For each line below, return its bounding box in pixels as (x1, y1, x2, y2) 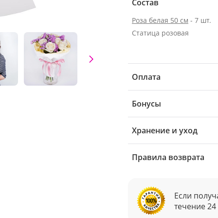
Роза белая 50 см (132, 16, 188, 25)
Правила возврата (132, 152, 204, 163)
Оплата (132, 72, 161, 82)
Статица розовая (132, 28, 189, 37)
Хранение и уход (132, 125, 198, 136)
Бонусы (132, 98, 161, 109)
